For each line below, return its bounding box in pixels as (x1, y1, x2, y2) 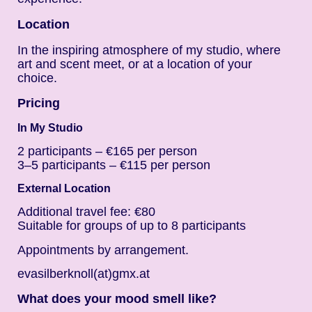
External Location (17, 182, 111, 194)
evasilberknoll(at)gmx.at (17, 266, 150, 281)
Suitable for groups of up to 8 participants (17, 219, 246, 233)
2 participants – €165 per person (17, 144, 197, 159)
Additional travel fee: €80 (17, 205, 155, 219)
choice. (17, 70, 57, 85)
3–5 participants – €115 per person (17, 158, 210, 173)
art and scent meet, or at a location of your (17, 56, 252, 71)
